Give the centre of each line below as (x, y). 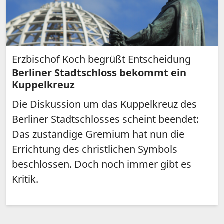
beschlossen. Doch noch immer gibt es (102, 164)
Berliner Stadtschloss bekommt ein (99, 73)
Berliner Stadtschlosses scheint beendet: (105, 119)
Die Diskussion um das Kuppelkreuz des (104, 104)
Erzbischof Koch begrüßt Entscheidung (101, 59)
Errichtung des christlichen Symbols (95, 149)
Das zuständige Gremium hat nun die (98, 134)
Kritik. (25, 179)
